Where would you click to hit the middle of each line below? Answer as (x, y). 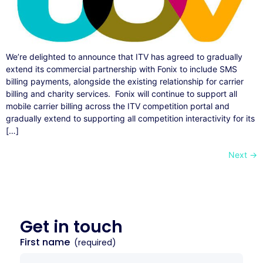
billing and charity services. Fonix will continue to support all (122, 94)
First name (46, 242)
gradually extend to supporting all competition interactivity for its (130, 119)
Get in (45, 227)
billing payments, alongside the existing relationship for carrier (125, 82)
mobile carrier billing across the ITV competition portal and (118, 106)
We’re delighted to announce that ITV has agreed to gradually (124, 57)
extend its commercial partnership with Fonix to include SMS (122, 69)
